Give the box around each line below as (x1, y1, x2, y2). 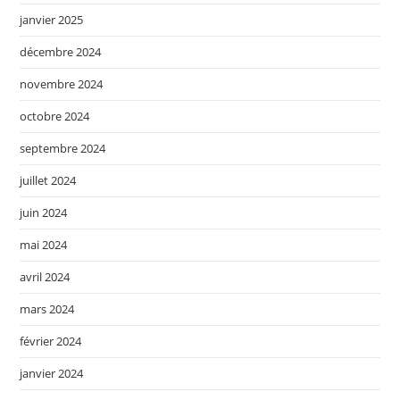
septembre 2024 (20, 139, 106, 156)
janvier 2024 (20, 364, 84, 381)
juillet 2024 (20, 171, 77, 188)
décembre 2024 (20, 43, 102, 60)
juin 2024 (20, 204, 68, 221)
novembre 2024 (20, 75, 104, 92)
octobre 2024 (20, 107, 90, 124)
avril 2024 (20, 268, 71, 285)
